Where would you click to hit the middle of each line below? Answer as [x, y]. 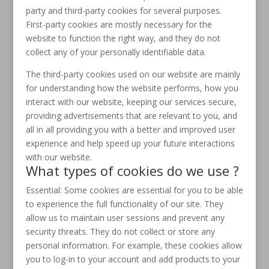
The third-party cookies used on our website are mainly [133, 74]
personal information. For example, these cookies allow [134, 245]
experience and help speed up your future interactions [130, 143]
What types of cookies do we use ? [132, 171]
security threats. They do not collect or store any [120, 231]
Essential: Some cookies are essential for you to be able [134, 190]
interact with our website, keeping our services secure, [131, 102]
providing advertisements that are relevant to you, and [131, 116]
